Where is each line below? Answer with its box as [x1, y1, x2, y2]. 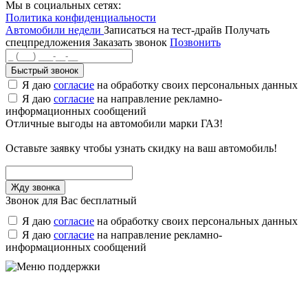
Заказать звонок [93, 36, 167, 48]
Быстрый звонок [11, 65, 78, 76]
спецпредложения [5, 36, 93, 48]
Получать [225, 24, 269, 36]
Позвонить [170, 36, 221, 48]
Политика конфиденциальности [5, 12, 156, 23]
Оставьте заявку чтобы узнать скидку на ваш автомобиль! [5, 142, 277, 154]
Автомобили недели [5, 24, 104, 36]
